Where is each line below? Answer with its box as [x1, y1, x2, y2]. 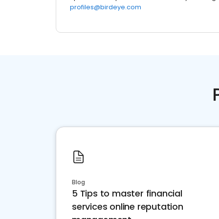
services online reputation [72, 200, 183, 213]
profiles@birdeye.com [70, 2, 141, 12]
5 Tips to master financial [72, 187, 182, 200]
